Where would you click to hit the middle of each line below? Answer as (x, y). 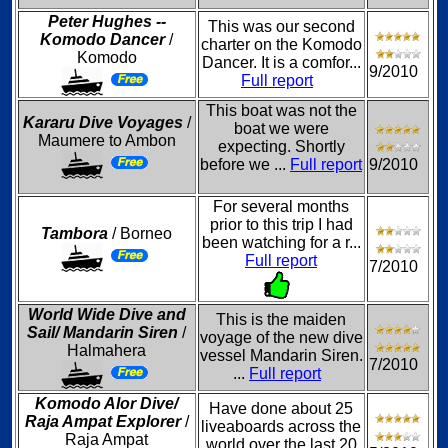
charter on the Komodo (281, 44)
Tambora (74, 233)
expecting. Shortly (281, 146)
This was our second (281, 26)
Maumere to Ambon (106, 140)
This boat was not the (281, 110)
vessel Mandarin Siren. (281, 355)
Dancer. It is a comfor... (281, 62)
